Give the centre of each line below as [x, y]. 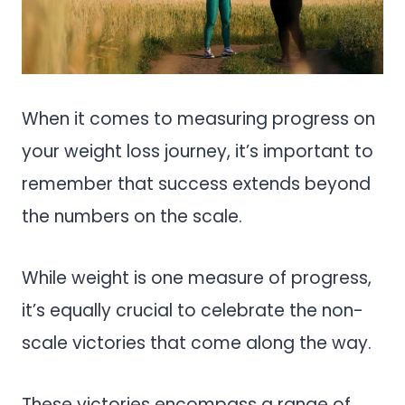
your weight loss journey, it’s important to [198, 151]
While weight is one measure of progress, [197, 278]
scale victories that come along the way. [199, 343]
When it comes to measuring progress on [198, 118]
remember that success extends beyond [196, 184]
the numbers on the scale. [134, 216]
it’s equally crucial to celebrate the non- [193, 310]
